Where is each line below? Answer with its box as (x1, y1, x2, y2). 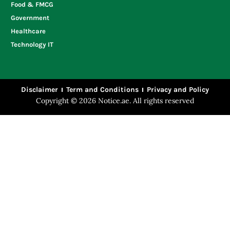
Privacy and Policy (147, 85, 209, 94)
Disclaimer (21, 85, 58, 94)
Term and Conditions (66, 85, 139, 94)
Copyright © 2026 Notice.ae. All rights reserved (36, 95, 194, 105)
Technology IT (11, 40, 53, 48)
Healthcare (11, 27, 46, 35)
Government (11, 13, 49, 22)
